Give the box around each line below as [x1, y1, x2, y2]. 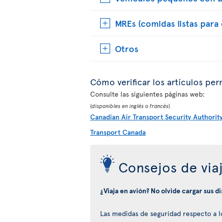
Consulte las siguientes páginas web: [90, 89, 205, 99]
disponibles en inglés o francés [92, 102, 168, 110]
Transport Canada [90, 127, 146, 137]
